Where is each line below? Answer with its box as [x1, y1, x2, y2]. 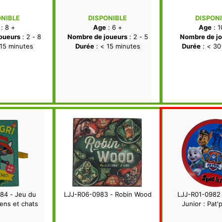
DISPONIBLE [88, 14, 127, 22]
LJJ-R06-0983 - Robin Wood [63, 190, 152, 199]
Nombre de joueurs [67, 33, 127, 41]
